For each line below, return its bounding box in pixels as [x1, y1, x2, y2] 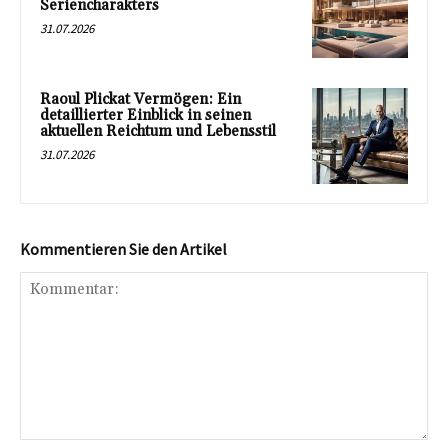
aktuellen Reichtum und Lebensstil [40, 121, 276, 141]
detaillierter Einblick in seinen [40, 105, 251, 125]
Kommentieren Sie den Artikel [20, 238, 227, 259]
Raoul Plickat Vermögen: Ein [40, 89, 241, 109]
